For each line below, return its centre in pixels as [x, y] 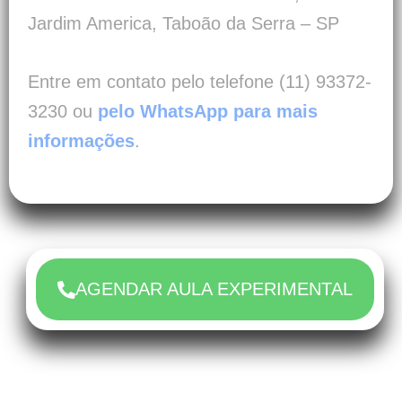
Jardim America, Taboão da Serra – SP [184, 24]
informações [81, 141]
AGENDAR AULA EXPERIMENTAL [214, 289]
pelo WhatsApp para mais [208, 112]
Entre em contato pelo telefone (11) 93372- [200, 82]
